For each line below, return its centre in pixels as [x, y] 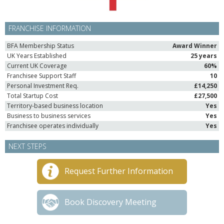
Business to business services [49, 116]
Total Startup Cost [32, 96]
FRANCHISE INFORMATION [50, 28]
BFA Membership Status [40, 46]
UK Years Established [37, 56]
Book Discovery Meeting [110, 202]
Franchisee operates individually [53, 126]
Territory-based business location [55, 106]
